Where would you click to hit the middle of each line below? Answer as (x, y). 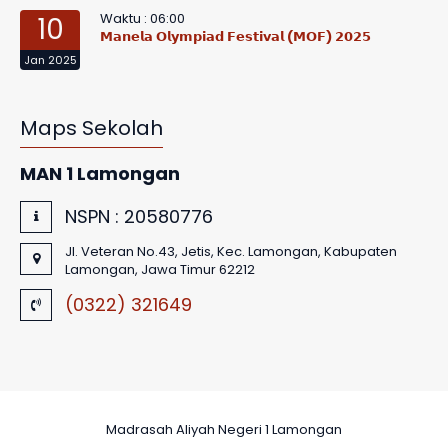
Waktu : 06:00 (142, 18)
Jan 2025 (50, 60)
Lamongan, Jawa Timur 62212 (160, 269)
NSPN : (94, 216)
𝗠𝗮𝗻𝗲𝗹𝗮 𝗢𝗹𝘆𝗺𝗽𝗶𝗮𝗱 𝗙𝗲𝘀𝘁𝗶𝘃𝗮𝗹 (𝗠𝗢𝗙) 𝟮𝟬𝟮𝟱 (235, 36)
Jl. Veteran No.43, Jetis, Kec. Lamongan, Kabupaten (231, 251)
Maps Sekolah (91, 128)
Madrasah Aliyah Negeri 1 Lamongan (224, 429)
